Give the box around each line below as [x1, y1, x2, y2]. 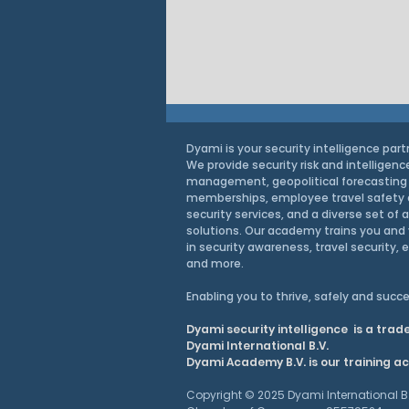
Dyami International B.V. [186, 337, 329, 353]
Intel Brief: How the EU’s [188, 276, 279, 299]
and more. [186, 255, 244, 271]
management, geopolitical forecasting [186, 173, 407, 189]
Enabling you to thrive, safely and [186, 288, 376, 304]
